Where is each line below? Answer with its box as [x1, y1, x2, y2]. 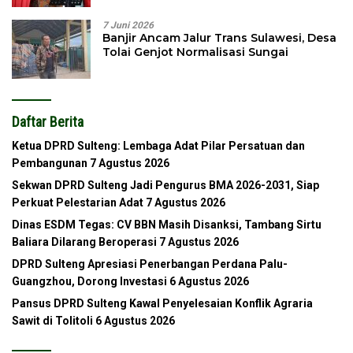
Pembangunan [12, 156, 87, 169]
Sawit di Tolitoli [12, 314, 93, 327]
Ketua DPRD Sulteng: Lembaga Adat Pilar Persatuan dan [12, 139, 305, 152]
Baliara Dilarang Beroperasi [12, 235, 157, 248]
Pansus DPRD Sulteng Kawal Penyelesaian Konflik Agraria [12, 296, 313, 310]
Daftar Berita [12, 113, 84, 130]
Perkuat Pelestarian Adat [12, 195, 143, 209]
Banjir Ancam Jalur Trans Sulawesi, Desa [102, 30, 336, 45]
